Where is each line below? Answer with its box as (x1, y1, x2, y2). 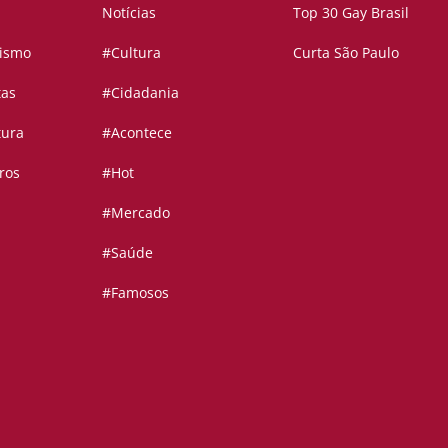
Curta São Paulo (292, 42, 399, 62)
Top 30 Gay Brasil (292, 2, 409, 22)
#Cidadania (101, 82, 179, 102)
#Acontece (101, 122, 172, 142)
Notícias (101, 2, 156, 22)
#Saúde (101, 242, 153, 262)
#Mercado (101, 202, 170, 222)
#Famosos (101, 282, 169, 302)
